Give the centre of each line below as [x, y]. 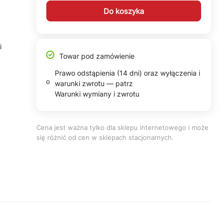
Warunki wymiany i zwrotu [97, 94]
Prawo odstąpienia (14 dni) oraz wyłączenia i [128, 73]
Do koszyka [123, 11]
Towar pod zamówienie [97, 56]
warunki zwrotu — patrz [94, 83]
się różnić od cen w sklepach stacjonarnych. [105, 137]
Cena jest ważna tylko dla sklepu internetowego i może [122, 127]
